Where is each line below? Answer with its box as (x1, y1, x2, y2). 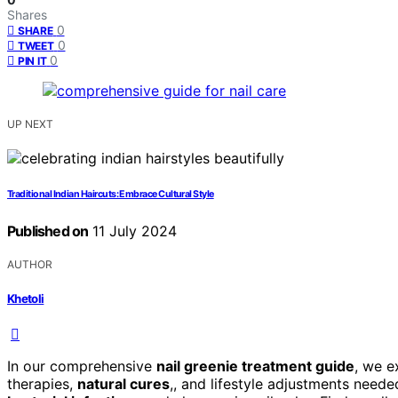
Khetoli (7, 291, 44, 306)
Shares (7, 7, 47, 23)
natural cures (77, 374, 170, 393)
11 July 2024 (88, 222, 178, 241)
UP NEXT (7, 117, 53, 131)
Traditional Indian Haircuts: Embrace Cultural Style (7, 188, 214, 201)
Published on (7, 222, 89, 241)
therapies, (7, 374, 77, 393)
